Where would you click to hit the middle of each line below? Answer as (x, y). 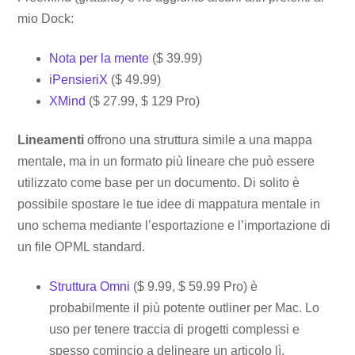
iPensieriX (79, 79)
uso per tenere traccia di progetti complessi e (175, 330)
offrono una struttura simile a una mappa (198, 140)
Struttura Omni (90, 287)
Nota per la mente (99, 58)
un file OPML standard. (82, 247)
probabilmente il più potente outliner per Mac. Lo (185, 308)
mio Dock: (46, 18)
